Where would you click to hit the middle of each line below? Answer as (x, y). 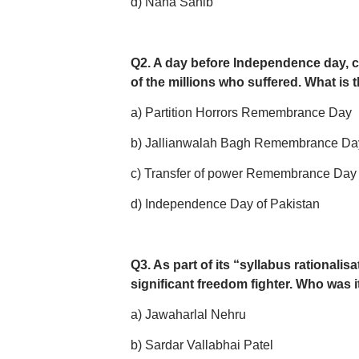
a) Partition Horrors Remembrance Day (241, 113)
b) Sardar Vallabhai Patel (202, 345)
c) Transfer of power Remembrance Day (243, 173)
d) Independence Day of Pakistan (225, 204)
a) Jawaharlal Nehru (188, 315)
